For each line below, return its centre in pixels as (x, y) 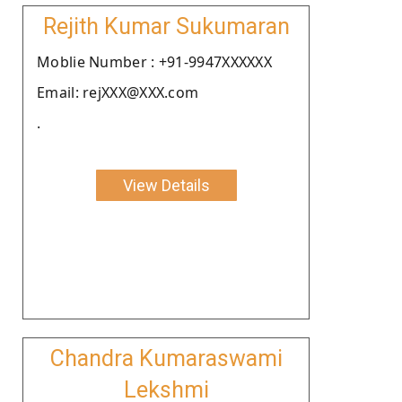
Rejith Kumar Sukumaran (166, 26)
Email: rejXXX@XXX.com (118, 92)
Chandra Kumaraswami (166, 358)
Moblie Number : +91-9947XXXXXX (154, 61)
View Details (166, 185)
